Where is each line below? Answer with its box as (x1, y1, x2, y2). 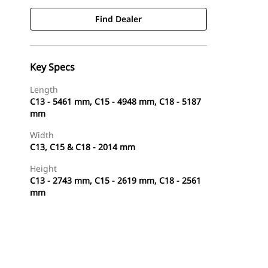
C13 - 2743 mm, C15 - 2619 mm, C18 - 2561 (30, 175, 201, 186)
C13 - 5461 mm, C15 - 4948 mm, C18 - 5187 (30, 96, 201, 107)
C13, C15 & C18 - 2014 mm (30, 141, 135, 153)
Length (30, 84, 58, 95)
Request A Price (139, 254, 193, 264)
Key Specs (30, 60, 75, 74)
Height (30, 163, 57, 174)
